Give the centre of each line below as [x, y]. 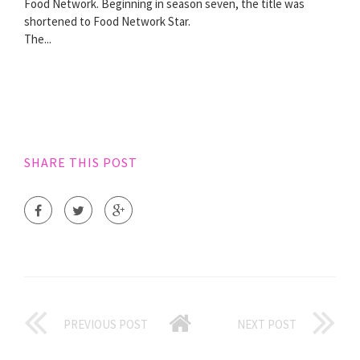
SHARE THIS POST [81, 163]
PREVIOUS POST [106, 325]
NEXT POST [267, 325]
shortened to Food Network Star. [107, 22]
